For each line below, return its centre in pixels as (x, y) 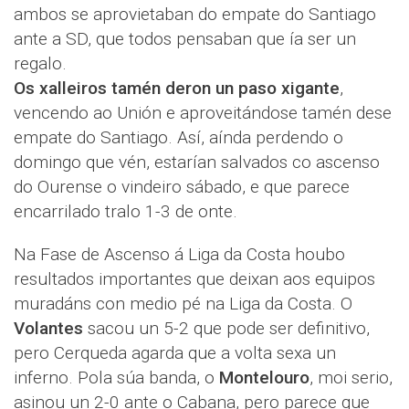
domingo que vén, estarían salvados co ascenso (197, 163)
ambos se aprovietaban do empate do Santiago (195, 15)
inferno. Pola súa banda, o (116, 378)
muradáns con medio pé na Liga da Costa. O (183, 304)
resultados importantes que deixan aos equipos (194, 279)
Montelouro (264, 378)
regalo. (40, 64)
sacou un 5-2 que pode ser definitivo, (226, 329)
